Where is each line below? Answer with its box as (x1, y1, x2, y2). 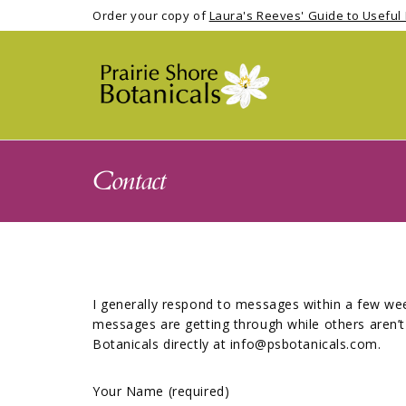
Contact (92, 162, 166, 200)
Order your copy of (92, 7, 209, 24)
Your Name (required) (92, 382, 230, 401)
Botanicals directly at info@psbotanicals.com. (92, 335, 382, 353)
